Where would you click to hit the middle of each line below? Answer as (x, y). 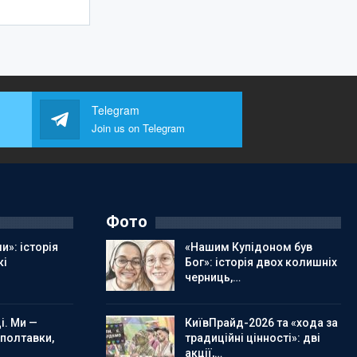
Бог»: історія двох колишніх (261, 262)
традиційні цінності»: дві (252, 337)
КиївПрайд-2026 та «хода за (261, 322)
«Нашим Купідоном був (248, 247)
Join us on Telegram (138, 128)
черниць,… (212, 277)
